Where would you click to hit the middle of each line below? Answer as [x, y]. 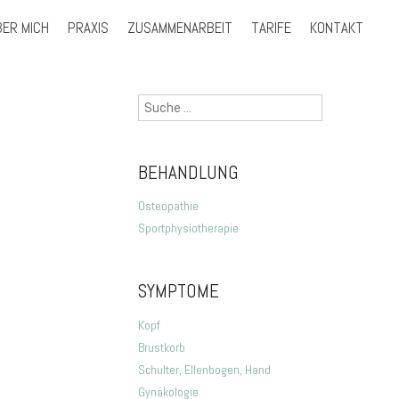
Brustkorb [161, 347]
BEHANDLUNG [188, 172]
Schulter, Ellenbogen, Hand [204, 369]
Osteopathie [168, 206]
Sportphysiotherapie [188, 228]
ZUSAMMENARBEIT [179, 28]
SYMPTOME [178, 291]
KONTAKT [336, 28]
